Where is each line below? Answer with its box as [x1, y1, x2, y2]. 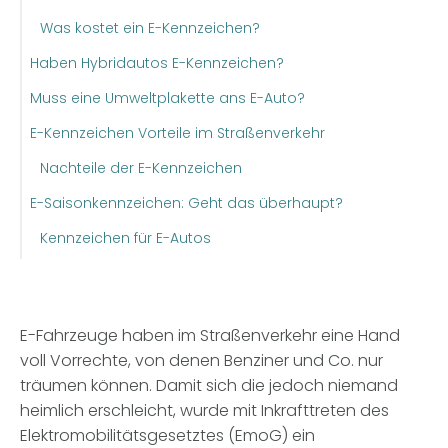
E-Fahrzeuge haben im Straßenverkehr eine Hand [20, 323, 400, 347]
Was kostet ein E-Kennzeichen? [40, 17, 260, 38]
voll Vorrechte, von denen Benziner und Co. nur [20, 348, 383, 372]
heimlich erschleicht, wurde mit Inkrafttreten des [20, 398, 389, 422]
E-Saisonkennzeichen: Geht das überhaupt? [30, 192, 343, 213]
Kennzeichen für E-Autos [40, 227, 211, 248]
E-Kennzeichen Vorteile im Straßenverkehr [30, 122, 325, 143]
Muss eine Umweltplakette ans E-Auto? [30, 87, 305, 108]
